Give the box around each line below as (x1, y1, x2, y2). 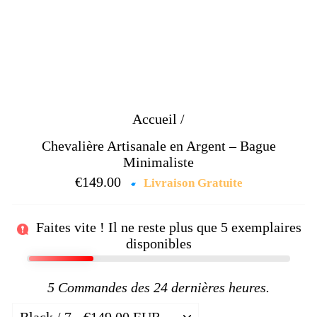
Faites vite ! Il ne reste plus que (32, 219, 221, 235)
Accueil (132, 111, 177, 127)
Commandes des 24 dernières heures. (54, 279, 270, 295)
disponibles (125, 236, 192, 251)
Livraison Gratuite (140, 176, 243, 190)
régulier (127, 190, 173, 206)
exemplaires (227, 219, 301, 235)
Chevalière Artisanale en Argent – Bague (41, 138, 276, 154)
